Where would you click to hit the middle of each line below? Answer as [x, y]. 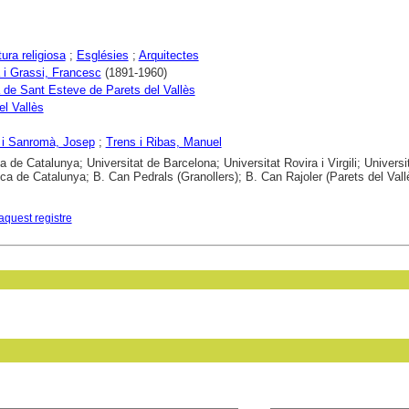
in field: [287, 395]
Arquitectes [168, 55]
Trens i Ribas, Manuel [163, 142]
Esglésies [102, 55]
